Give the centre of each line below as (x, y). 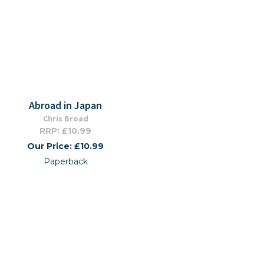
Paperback (65, 161)
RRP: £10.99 (66, 131)
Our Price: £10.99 (66, 146)
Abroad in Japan (66, 105)
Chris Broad (65, 118)
